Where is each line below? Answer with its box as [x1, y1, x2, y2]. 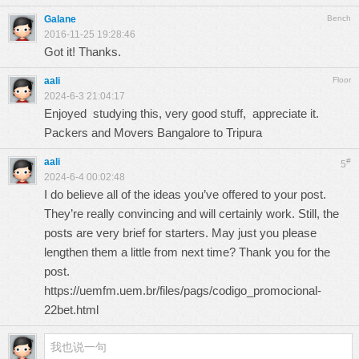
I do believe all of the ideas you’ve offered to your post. [44, 188, 326, 201]
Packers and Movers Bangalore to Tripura [44, 126, 262, 139]
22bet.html [44, 303, 99, 317]
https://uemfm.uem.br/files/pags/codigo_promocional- [44, 284, 321, 297]
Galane [44, 14, 76, 25]
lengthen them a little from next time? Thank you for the [44, 245, 330, 259]
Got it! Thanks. [44, 45, 121, 58]
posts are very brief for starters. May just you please [44, 226, 317, 240]
